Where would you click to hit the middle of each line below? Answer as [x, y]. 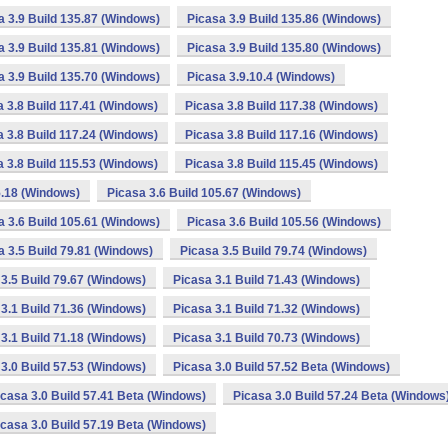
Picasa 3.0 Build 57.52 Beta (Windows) [281, 367]
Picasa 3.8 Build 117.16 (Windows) [281, 135]
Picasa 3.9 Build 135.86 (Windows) [284, 19]
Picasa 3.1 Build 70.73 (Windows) [266, 338]
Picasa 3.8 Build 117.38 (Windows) [281, 106]
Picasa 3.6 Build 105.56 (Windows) [284, 222]
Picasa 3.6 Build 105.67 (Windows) [204, 193]
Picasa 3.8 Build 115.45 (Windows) [281, 164]
